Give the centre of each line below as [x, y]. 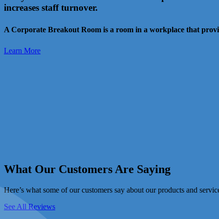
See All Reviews [30, 206]
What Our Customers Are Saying [87, 169]
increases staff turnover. [51, 7]
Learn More [22, 50]
